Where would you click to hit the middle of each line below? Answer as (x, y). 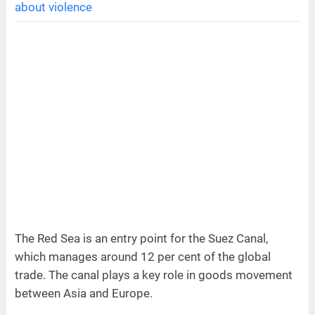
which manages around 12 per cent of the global (142, 256)
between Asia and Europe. (83, 293)
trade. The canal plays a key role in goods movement (153, 275)
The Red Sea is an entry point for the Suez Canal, (141, 238)
